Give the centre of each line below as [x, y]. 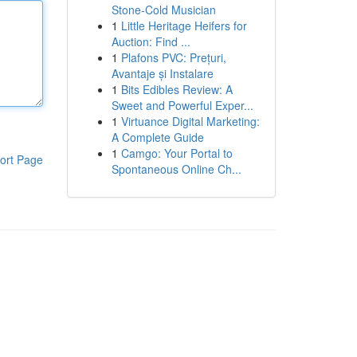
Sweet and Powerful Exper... [182, 105]
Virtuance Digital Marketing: [190, 121]
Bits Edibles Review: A [177, 89]
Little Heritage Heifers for [184, 25]
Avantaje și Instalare [162, 73]
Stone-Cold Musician [163, 10]
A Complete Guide [157, 137]
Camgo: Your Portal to [177, 153]
